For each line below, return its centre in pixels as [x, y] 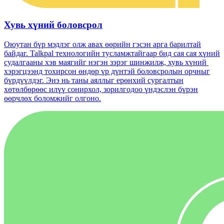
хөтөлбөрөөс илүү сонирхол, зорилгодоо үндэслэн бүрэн [101, 89]
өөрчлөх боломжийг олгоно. [52, 98]
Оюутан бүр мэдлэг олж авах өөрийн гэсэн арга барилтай [102, 44]
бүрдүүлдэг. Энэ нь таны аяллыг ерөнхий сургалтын [94, 80]
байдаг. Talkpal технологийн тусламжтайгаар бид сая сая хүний [112, 53]
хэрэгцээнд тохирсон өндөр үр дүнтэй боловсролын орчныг [107, 71]
